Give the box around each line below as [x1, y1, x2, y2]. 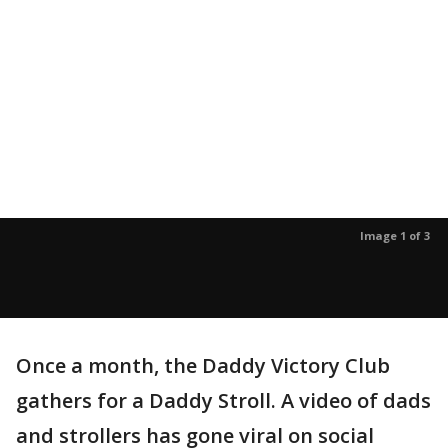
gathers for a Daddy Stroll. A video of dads [16, 387, 431, 414]
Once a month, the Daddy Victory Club [16, 352, 390, 379]
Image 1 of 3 [360, 228, 430, 243]
